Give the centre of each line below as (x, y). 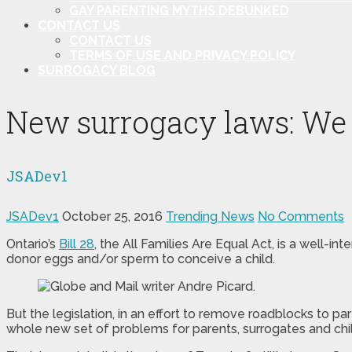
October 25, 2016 (112, 216)
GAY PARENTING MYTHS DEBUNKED (179, 10)
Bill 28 (77, 244)
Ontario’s (33, 244)
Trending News (210, 216)
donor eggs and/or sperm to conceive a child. (141, 258)
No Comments (301, 216)
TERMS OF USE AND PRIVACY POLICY (182, 55)
